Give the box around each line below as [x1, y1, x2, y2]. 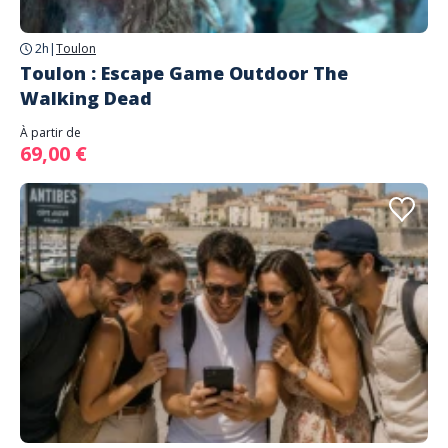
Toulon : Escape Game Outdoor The [20, 61, 348, 85]
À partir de [20, 124, 81, 141]
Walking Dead [20, 86, 152, 110]
